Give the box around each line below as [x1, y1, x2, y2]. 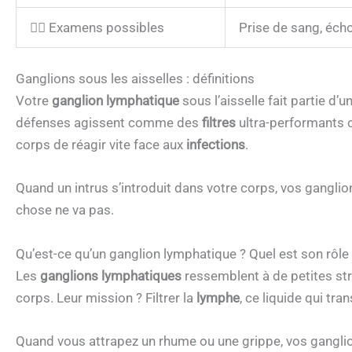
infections [186, 137, 245, 153]
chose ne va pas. [16, 202, 114, 218]
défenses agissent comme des [16, 115, 202, 131]
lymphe [196, 289, 240, 306]
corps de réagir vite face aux [16, 137, 186, 153]
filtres [202, 115, 236, 131]
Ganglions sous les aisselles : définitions [16, 71, 255, 87]
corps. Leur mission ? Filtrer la [16, 289, 196, 306]
